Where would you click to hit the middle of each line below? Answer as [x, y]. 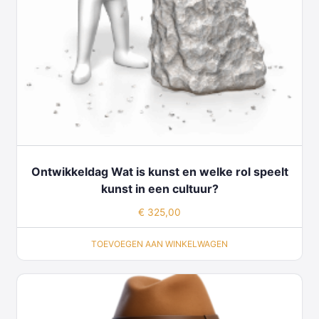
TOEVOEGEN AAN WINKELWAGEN [159, 244]
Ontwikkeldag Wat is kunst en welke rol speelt [159, 172]
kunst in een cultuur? [159, 189]
